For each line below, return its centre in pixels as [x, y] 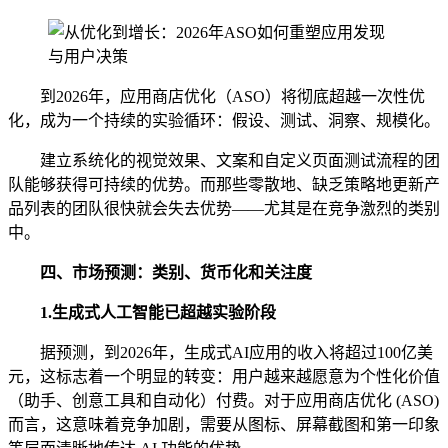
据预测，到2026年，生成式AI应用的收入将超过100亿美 [236, 352]
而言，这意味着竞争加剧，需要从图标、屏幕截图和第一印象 [224, 424]
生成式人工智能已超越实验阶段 [164, 312]
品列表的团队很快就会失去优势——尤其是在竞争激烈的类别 [224, 208]
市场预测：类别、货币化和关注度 [192, 272]
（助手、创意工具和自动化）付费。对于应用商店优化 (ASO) [223, 400]
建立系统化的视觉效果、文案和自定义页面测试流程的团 [240, 160]
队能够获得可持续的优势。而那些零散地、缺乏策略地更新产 [224, 184]
